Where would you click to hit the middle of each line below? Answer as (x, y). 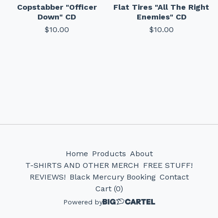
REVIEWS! (47, 177)
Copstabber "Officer (57, 7)
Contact (174, 177)
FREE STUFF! (168, 165)
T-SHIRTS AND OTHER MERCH (82, 165)
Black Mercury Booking (112, 177)
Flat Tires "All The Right (161, 7)
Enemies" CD (161, 17)
